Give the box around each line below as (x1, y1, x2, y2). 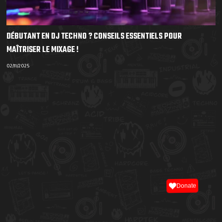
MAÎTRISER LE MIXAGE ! (6, 44, 79, 57)
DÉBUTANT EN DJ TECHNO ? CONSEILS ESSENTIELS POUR (6, 30, 182, 44)
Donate (176, 182, 197, 190)
